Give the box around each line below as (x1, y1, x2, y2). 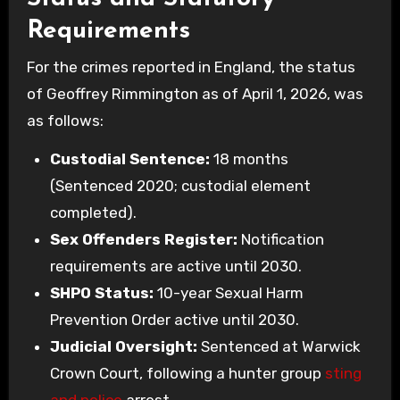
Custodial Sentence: (49, 149, 210, 168)
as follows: (26, 111, 104, 129)
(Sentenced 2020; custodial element (49, 176, 311, 195)
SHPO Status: (49, 283, 154, 302)
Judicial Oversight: (49, 337, 197, 355)
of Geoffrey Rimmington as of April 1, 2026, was (26, 84, 363, 103)
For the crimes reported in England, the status (26, 57, 355, 76)
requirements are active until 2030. (49, 256, 302, 275)
